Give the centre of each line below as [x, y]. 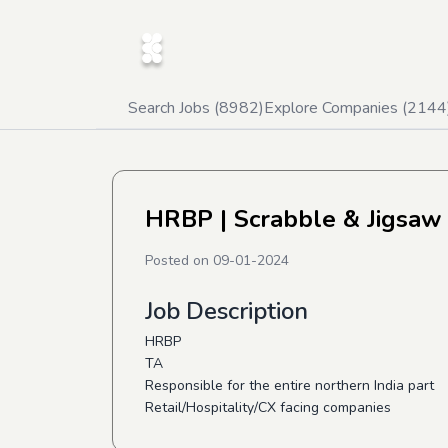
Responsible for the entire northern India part [289, 385]
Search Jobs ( [173, 108]
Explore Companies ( [335, 108]
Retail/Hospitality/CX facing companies [268, 407]
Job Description [226, 311]
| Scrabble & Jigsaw [327, 219]
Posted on [179, 260]
